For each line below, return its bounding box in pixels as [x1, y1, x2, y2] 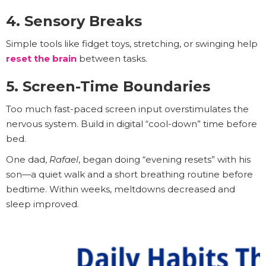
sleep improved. [6, 198, 79, 210]
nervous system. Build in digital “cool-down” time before [6, 118, 257, 130]
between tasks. [77, 53, 147, 65]
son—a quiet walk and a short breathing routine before [6, 169, 253, 180]
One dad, [6, 154, 49, 166]
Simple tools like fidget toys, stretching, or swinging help [6, 38, 258, 50]
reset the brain [6, 53, 77, 65]
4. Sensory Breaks [6, 12, 142, 30]
